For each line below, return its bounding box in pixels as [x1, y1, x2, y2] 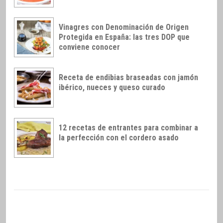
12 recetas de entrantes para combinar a [59, 122, 198, 132]
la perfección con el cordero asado [59, 132, 179, 142]
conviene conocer [59, 42, 120, 52]
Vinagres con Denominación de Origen [59, 22, 189, 32]
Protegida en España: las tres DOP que [59, 32, 190, 42]
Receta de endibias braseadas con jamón [59, 73, 198, 83]
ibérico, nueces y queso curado [59, 83, 165, 93]
